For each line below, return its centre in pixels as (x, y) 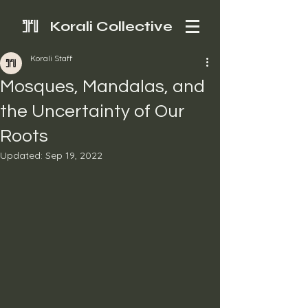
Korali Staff (51, 58)
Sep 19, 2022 (74, 155)
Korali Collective (111, 26)
